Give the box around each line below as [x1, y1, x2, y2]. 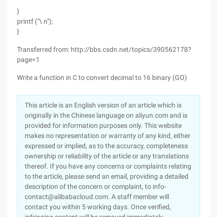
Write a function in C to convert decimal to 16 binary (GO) [17, 74, 187, 81]
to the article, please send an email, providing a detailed [25, 172, 188, 180]
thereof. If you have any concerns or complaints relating [25, 162, 191, 170]
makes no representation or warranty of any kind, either [25, 132, 190, 139]
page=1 [17, 56, 40, 63]
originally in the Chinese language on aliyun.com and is [25, 111, 187, 119]
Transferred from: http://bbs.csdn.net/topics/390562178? [17, 46, 191, 53]
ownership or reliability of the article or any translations [25, 152, 189, 160]
